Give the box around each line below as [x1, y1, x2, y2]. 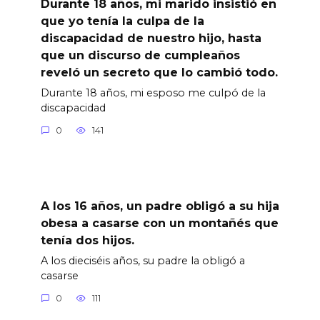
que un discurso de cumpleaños [40, 48, 240, 62]
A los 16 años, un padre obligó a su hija [40, 199, 279, 213]
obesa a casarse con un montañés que [40, 216, 279, 230]
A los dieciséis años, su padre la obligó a [40, 254, 245, 267]
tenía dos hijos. [40, 233, 134, 247]
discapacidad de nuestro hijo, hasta [40, 31, 261, 45]
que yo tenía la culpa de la [40, 14, 204, 28]
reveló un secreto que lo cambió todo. [40, 65, 278, 79]
